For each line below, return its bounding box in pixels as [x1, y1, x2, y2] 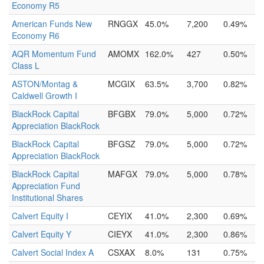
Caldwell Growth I [12, 90, 77, 101]
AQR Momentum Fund [12, 48, 96, 60]
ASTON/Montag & [12, 78, 78, 90]
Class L [12, 60, 39, 71]
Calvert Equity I [12, 210, 68, 222]
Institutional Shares [12, 192, 83, 203]
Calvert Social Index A [12, 246, 94, 258]
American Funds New [12, 18, 92, 29]
